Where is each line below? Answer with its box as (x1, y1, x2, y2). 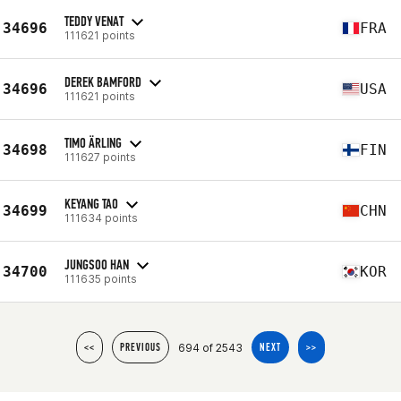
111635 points (64, 271, 137, 286)
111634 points (64, 210, 138, 225)
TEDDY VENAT (64, 12, 124, 30)
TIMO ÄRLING (64, 133, 122, 151)
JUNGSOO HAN (64, 255, 129, 273)
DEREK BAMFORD (64, 73, 141, 90)
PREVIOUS (120, 341, 161, 354)
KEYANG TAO (64, 194, 118, 212)
